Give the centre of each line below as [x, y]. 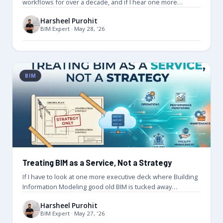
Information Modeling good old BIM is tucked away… [100, 187]
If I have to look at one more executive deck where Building [110, 177]
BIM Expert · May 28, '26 [73, 28]
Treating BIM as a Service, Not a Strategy [97, 163]
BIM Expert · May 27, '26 [73, 213]
